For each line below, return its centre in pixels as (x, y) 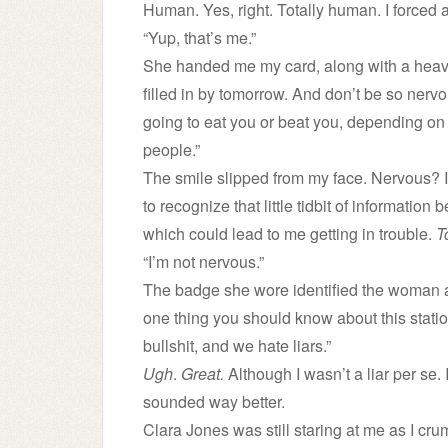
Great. (202, 373)
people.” (171, 149)
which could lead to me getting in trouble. (289, 233)
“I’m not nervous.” (203, 261)
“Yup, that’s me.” (199, 37)
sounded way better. (214, 401)
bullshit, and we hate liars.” (237, 345)
